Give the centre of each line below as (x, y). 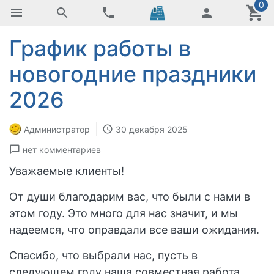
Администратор (57, 129)
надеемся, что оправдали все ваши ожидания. (136, 230)
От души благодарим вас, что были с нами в (130, 197)
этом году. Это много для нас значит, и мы (124, 213)
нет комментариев (62, 149)
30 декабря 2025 (152, 129)
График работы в (100, 48)
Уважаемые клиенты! (68, 171)
